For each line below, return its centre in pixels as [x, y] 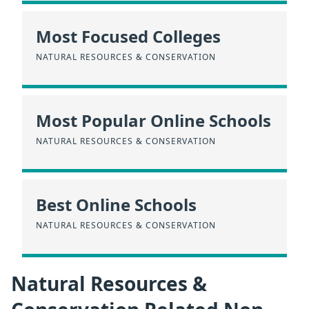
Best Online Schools [116, 205]
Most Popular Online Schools [153, 120]
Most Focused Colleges [128, 36]
